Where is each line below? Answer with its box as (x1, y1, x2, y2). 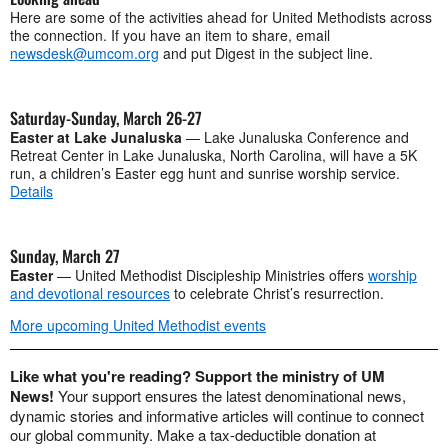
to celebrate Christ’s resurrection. (170, 282, 384, 303)
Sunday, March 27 (10, 243, 120, 268)
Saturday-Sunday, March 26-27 (10, 105, 202, 130)
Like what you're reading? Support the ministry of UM (10, 364, 385, 387)
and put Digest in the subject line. (159, 42, 373, 63)
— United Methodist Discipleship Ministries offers (53, 264, 368, 285)
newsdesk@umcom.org (10, 42, 159, 63)
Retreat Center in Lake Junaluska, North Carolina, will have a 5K (10, 144, 417, 165)
